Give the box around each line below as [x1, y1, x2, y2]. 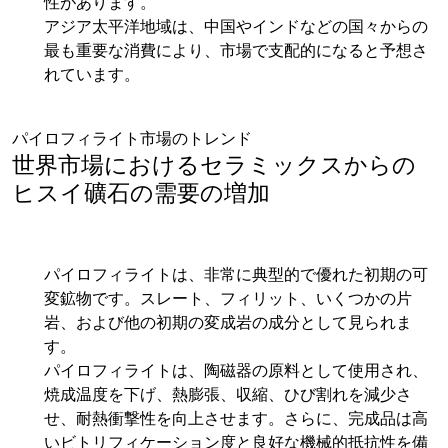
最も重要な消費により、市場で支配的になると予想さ [44, 39, 428, 62]
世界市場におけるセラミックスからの [12, 148, 416, 181]
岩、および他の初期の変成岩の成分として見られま [44, 311, 412, 334]
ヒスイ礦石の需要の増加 [12, 176, 270, 209]
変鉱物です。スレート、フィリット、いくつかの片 [44, 287, 412, 310]
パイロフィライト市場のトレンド [12, 127, 252, 150]
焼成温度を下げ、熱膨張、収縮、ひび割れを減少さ [44, 383, 412, 406]
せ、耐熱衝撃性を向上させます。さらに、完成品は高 [44, 407, 428, 430]
